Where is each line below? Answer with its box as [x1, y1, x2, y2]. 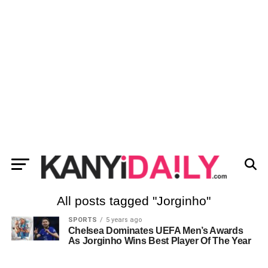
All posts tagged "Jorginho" [57, 194, 211, 208]
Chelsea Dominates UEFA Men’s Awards [68, 226, 243, 236]
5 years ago [105, 216, 142, 224]
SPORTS [68, 216, 97, 224]
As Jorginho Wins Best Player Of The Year [68, 236, 251, 246]
